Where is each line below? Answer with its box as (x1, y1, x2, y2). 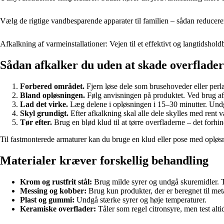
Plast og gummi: (20, 195, 74, 204)
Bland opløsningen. (20, 91, 85, 100)
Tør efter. (20, 118, 52, 127)
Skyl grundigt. (20, 109, 68, 118)
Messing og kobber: (20, 186, 86, 195)
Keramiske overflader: (20, 204, 96, 213)
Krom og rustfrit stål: (20, 177, 92, 186)
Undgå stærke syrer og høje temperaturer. (74, 195, 206, 204)
